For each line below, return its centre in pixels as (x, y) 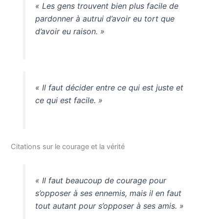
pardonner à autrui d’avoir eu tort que (105, 18)
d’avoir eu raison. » (70, 31)
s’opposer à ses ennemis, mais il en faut (108, 193)
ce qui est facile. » (69, 100)
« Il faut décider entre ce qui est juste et (109, 88)
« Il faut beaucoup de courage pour (100, 181)
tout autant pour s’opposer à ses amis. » (109, 206)
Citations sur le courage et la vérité (68, 147)
